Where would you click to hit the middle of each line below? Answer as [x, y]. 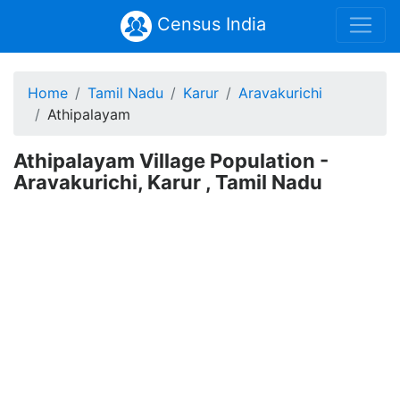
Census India [208, 24]
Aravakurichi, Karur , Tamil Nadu [168, 182]
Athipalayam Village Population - [171, 161]
